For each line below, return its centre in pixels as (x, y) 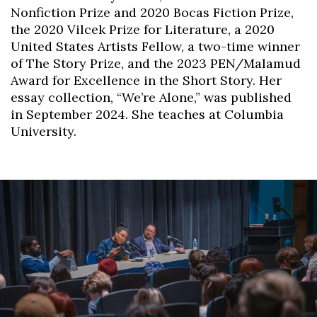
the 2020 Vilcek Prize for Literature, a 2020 (143, 29)
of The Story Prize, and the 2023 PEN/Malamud (156, 63)
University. (44, 131)
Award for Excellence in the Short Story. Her (146, 80)
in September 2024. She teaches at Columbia (147, 114)
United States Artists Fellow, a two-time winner (155, 46)
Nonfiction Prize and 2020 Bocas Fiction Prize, (152, 12)
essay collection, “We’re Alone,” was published (151, 97)
